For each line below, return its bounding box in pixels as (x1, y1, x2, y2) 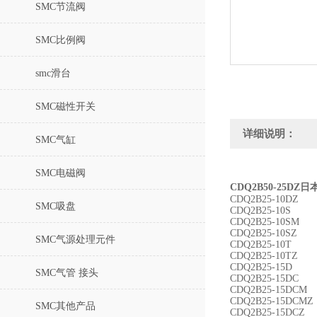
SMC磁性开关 (35, 101, 96, 112)
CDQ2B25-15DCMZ (230, 296, 313, 306)
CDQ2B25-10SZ (230, 228, 297, 238)
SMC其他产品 (35, 301, 96, 311)
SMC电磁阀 (35, 168, 86, 178)
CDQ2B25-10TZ (230, 250, 298, 261)
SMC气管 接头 (35, 267, 98, 278)
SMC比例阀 (35, 35, 86, 45)
